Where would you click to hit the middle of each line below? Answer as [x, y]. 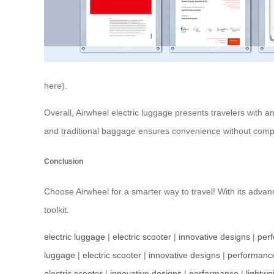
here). [56, 86]
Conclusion [64, 161]
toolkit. [57, 210]
